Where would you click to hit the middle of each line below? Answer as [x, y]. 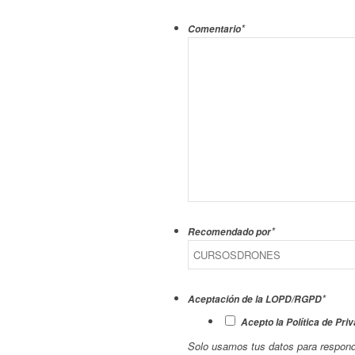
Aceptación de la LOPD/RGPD [255, 300]
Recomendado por [229, 232]
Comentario [214, 29]
